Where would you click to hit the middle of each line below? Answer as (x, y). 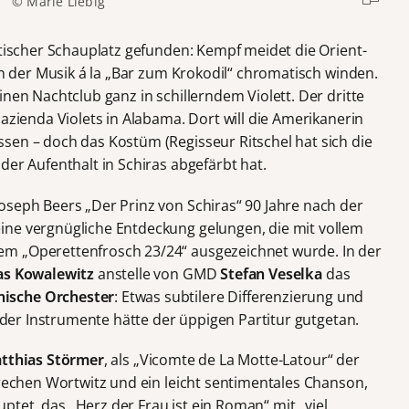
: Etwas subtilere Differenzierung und (239, 296)
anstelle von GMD (157, 273)
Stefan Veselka (271, 273)
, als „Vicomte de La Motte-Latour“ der (231, 359)
